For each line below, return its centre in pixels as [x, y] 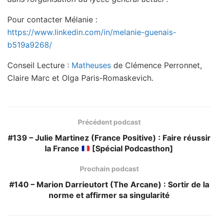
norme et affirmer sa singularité [109, 195]
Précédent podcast [109, 122]
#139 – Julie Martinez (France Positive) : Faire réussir [109, 138]
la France [63, 149]
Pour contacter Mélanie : [52, 20]
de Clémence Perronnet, [158, 65]
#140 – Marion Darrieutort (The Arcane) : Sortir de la [109, 185]
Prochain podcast [109, 169]
